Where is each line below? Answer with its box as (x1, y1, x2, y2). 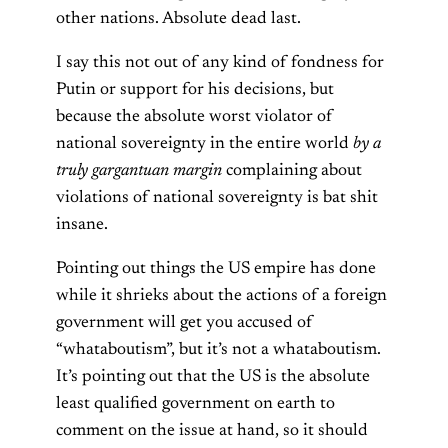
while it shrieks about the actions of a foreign (56, 286, 387, 305)
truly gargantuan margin (56, 161, 222, 180)
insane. (56, 215, 108, 234)
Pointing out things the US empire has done (56, 259, 376, 278)
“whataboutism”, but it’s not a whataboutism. (56, 340, 381, 359)
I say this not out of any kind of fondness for (56, 53, 384, 72)
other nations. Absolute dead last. (56, 9, 301, 28)
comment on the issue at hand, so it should (56, 421, 368, 440)
